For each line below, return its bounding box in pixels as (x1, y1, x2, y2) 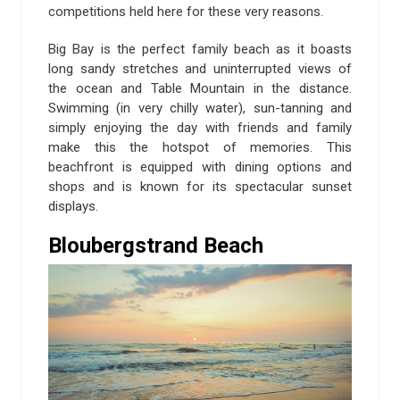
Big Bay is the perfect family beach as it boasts (48, 40, 352, 57)
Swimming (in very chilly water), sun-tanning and (48, 99, 352, 116)
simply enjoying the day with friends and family (48, 119, 352, 136)
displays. (48, 197, 98, 214)
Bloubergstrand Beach (48, 232, 263, 258)
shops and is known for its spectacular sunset (48, 178, 352, 195)
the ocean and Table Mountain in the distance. (48, 79, 352, 96)
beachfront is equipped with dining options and (48, 158, 352, 175)
